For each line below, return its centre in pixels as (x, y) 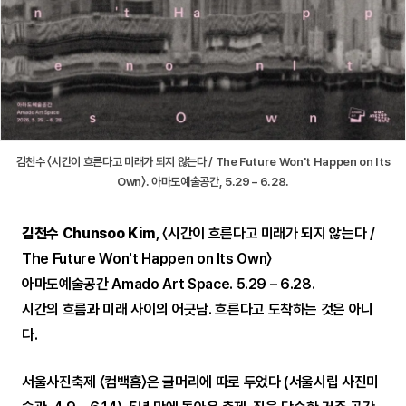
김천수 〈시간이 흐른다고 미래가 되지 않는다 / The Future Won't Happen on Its (203, 161)
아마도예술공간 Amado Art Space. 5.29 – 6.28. (169, 284)
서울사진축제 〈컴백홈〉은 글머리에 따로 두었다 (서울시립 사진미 (201, 382)
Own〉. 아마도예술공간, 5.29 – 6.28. (203, 181)
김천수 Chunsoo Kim (89, 233)
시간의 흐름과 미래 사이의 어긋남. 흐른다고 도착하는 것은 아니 (198, 309)
